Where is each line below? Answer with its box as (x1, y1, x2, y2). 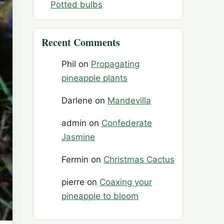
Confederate (101, 118, 152, 128)
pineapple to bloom (61, 191, 138, 201)
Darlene (61, 95, 92, 106)
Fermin (61, 154, 88, 165)
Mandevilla (107, 95, 151, 106)
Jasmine (61, 132, 95, 142)
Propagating (91, 59, 139, 69)
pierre (61, 177, 84, 187)
